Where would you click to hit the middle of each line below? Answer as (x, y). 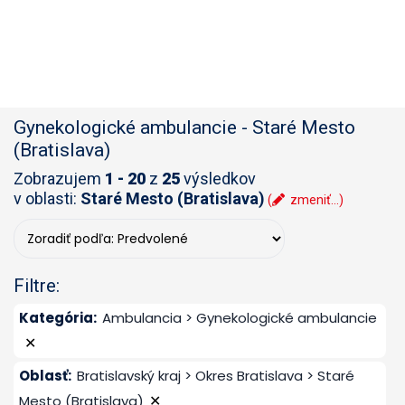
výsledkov (218, 178)
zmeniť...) (316, 199)
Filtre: (37, 285)
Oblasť (43, 375)
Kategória (56, 317)
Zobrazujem (59, 178)
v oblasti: (47, 198)
